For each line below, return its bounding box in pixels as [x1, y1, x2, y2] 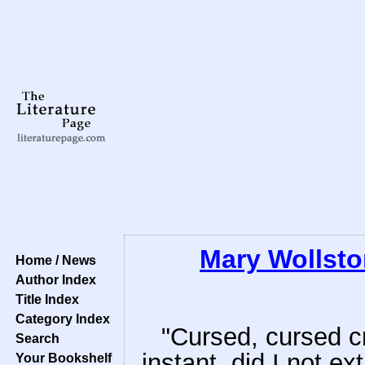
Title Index [9, 292, 79, 306]
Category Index [9, 311, 110, 326]
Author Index [9, 272, 96, 287]
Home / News [9, 253, 96, 267]
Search [9, 331, 59, 345]
